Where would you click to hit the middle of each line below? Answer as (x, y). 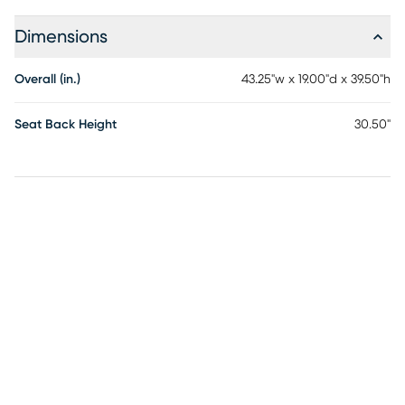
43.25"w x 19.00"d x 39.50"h (316, 80)
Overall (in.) (47, 80)
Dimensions (61, 37)
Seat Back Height (66, 125)
